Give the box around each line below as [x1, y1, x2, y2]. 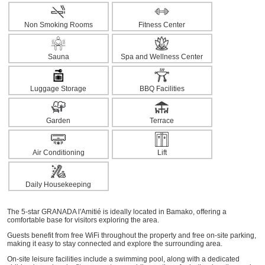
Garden [46, 117, 70, 125]
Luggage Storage [30, 85, 86, 93]
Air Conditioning [32, 148, 85, 157]
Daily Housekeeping [25, 180, 91, 189]
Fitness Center [138, 21, 185, 29]
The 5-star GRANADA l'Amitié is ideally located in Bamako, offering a [7, 208, 227, 216]
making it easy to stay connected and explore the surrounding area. [7, 240, 222, 248]
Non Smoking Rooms [24, 21, 93, 29]
